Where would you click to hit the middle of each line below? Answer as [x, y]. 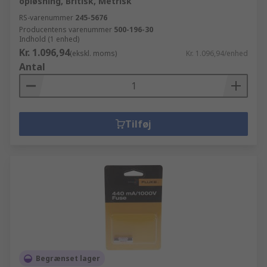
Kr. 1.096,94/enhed [217, 53]
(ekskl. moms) [93, 53]
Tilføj [138, 124]
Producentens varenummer [66, 30]
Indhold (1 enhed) [49, 39]
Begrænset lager [68, 258]
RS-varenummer [46, 18]
